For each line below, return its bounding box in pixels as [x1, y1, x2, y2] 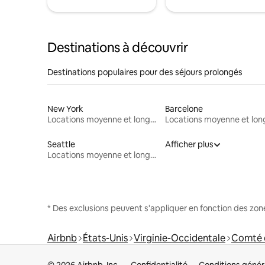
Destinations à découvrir [47, 38, 188, 56]
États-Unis [83, 231, 128, 244]
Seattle [47, 138, 75, 150]
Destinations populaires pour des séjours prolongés [47, 66, 243, 77]
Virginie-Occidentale [134, 231, 225, 244]
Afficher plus [164, 138, 214, 150]
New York [47, 103, 83, 114]
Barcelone [164, 103, 203, 114]
